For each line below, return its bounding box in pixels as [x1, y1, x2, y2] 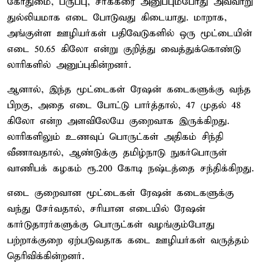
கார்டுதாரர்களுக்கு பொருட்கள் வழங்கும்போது [7, 218, 215, 231]
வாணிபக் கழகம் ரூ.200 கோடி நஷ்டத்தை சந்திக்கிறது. [7, 162, 254, 175]
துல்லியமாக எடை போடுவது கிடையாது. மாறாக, [7, 11, 227, 24]
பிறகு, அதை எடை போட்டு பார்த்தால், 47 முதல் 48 [7, 99, 241, 112]
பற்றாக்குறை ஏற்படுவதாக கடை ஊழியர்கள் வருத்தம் [7, 234, 249, 247]
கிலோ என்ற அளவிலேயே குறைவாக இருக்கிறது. [7, 115, 229, 127]
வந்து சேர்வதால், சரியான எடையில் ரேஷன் [7, 202, 205, 215]
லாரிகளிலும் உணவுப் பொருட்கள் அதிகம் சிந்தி [7, 130, 223, 143]
